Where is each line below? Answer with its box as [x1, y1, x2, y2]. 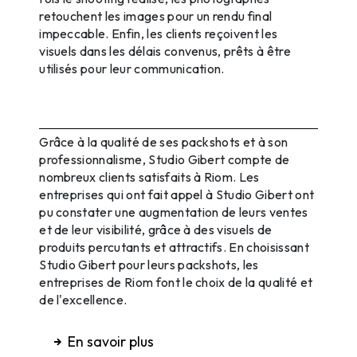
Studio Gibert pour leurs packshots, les [39, 256, 259, 273]
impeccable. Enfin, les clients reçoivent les [39, 25, 278, 41]
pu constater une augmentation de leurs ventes [39, 203, 308, 220]
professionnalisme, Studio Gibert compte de [39, 151, 290, 167]
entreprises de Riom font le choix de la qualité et [39, 273, 313, 290]
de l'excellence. [39, 291, 127, 308]
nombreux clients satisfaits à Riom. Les [39, 168, 260, 185]
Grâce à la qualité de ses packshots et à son [39, 133, 288, 150]
